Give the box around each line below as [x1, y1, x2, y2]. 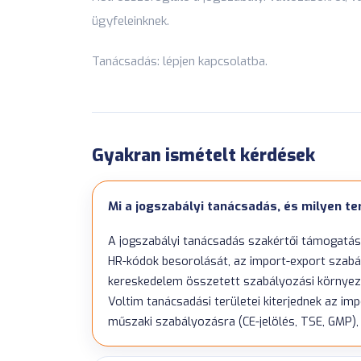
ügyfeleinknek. [92, 13, 169, 30]
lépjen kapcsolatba [163, 52, 265, 69]
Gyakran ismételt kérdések [92, 143, 315, 167]
